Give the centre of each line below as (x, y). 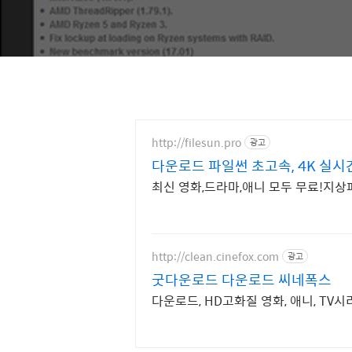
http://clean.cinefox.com (215, 256)
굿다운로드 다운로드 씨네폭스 (242, 279)
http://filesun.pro (196, 142)
